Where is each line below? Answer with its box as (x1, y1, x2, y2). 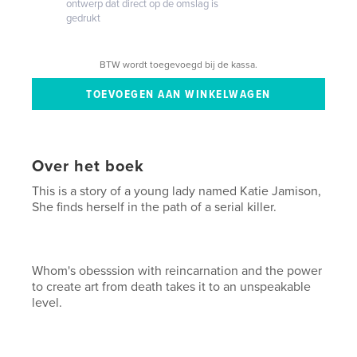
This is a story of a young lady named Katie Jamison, (32, 182, 322, 199)
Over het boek (32, 156, 145, 176)
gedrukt (66, 11, 101, 25)
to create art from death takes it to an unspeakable (32, 278, 312, 295)
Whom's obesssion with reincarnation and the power (32, 262, 323, 279)
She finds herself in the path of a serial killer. (32, 198, 277, 215)
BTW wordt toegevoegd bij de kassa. (100, 58, 257, 70)
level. (32, 294, 63, 311)
